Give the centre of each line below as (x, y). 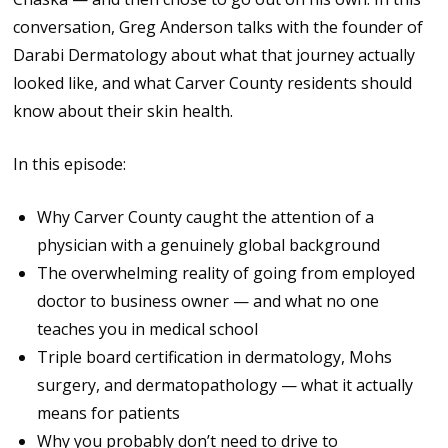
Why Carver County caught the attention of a (206, 217)
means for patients (109, 413)
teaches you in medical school (148, 329)
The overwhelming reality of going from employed (226, 273)
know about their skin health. (123, 111)
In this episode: (70, 164)
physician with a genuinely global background (209, 245)
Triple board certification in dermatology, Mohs (215, 357)
